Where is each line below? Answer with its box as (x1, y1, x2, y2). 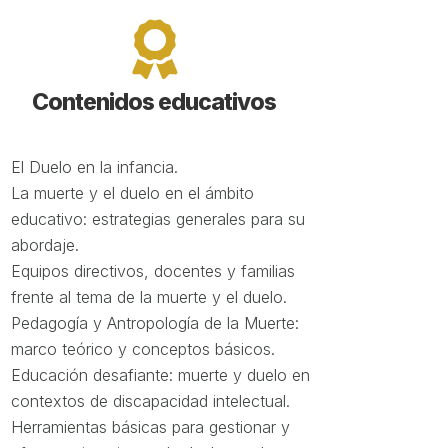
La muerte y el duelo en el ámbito (10, 183, 254, 203)
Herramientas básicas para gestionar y (10, 417, 290, 437)
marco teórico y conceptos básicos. (10, 339, 275, 359)
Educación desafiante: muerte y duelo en (10, 365, 310, 385)
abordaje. (10, 235, 79, 255)
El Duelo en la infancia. (10, 157, 178, 177)
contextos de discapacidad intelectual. (10, 391, 290, 411)
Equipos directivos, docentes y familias (10, 261, 295, 281)
